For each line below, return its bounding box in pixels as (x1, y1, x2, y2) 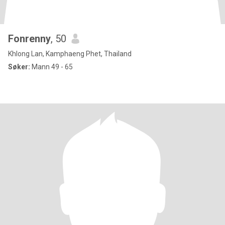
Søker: (8, 63, 30, 71)
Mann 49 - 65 (30, 63, 73, 71)
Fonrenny (8, 33, 51, 45)
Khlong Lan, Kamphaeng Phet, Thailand (8, 50, 132, 58)
